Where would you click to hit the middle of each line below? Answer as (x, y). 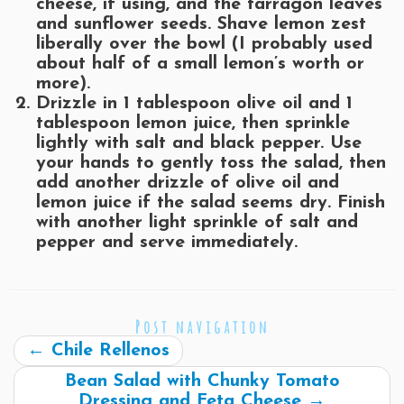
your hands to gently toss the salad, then (211, 164)
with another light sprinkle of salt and (197, 223)
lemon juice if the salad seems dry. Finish (211, 203)
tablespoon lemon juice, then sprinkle (193, 124)
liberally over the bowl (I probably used (204, 45)
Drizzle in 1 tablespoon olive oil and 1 (194, 104)
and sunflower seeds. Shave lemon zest (201, 25)
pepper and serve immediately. (167, 243)
